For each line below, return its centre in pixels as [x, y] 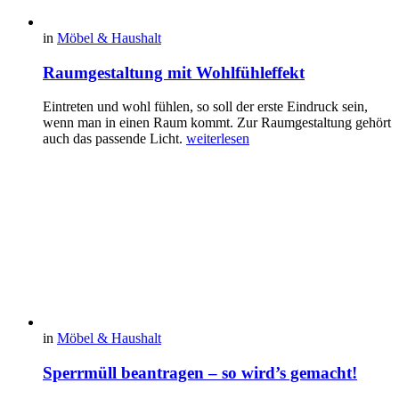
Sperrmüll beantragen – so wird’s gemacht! [200, 373]
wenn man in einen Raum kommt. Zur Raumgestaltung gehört [217, 123]
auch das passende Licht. [114, 139]
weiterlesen [218, 139]
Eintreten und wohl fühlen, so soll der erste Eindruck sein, [205, 107]
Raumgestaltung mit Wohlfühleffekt [174, 72]
